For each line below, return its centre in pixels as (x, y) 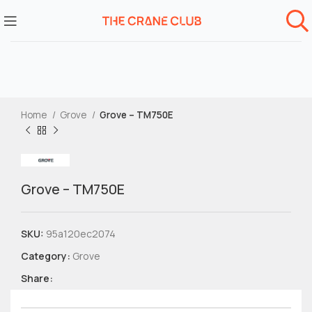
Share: (37, 278)
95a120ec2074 (81, 234)
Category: (46, 256)
